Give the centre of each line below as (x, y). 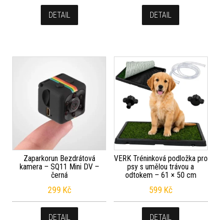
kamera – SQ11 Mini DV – (59, 166)
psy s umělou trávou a (161, 166)
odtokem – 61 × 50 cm (161, 175)
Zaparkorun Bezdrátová (59, 158)
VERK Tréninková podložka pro (161, 158)
